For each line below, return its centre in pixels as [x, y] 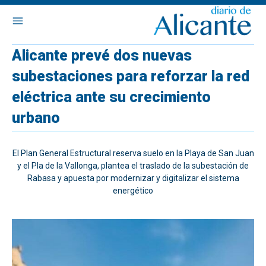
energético [133, 191]
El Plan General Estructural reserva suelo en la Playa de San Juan [133, 153]
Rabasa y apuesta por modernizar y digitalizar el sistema [133, 178]
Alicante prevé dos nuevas [102, 56]
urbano [36, 118]
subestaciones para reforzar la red [131, 76]
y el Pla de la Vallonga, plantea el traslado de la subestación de [133, 166]
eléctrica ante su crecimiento [111, 97]
